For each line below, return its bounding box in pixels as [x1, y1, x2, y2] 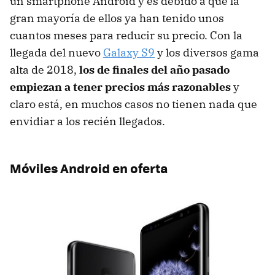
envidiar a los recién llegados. [10, 114, 165, 128]
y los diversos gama [155, 45, 259, 60]
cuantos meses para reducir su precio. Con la [10, 28, 242, 42]
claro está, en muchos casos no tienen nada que [10, 96, 257, 111]
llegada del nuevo [10, 45, 103, 60]
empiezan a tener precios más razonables [10, 79, 231, 94]
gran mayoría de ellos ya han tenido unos [10, 10, 224, 25]
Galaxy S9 [103, 45, 155, 60]
